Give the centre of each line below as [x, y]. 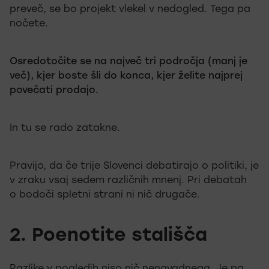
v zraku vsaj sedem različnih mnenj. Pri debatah [128, 181]
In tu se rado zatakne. [65, 129]
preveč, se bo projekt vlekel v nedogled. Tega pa [130, 10]
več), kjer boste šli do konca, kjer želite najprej [126, 77]
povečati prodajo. [54, 91]
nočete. [29, 24]
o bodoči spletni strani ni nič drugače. [105, 195]
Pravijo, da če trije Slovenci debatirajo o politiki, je [134, 167]
